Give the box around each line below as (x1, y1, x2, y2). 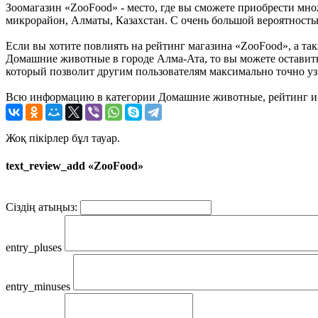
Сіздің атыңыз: (6, 201, 77, 214)
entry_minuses (6, 280, 70, 293)
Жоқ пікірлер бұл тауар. (6, 131, 120, 144)
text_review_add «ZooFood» (6, 160, 143, 172)
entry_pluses (6, 241, 62, 254)
